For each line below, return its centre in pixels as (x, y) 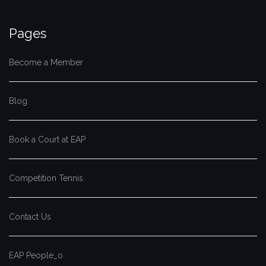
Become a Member (46, 63)
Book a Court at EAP (47, 140)
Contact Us (30, 217)
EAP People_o (36, 256)
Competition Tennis (46, 178)
